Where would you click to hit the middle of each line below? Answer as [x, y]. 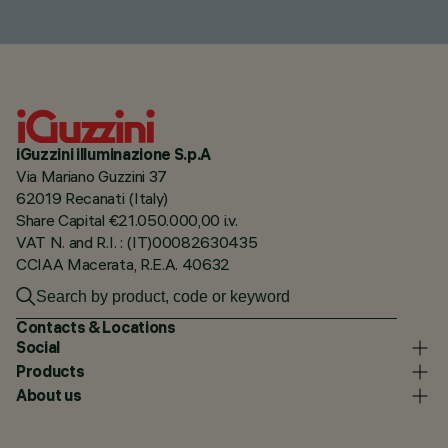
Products [50, 371]
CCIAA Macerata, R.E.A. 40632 [123, 263]
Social [38, 347]
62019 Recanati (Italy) [92, 197]
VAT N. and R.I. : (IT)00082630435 [137, 241]
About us [49, 395]
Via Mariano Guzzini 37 [91, 175]
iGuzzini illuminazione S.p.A [115, 153]
